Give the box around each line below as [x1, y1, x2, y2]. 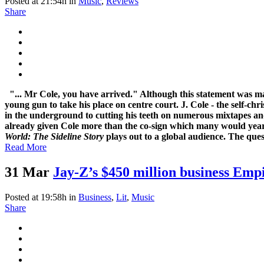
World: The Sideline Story [5, 131, 104, 142]
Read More [5, 142, 47, 153]
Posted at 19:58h [5, 192, 67, 203]
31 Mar [5, 164, 49, 180]
